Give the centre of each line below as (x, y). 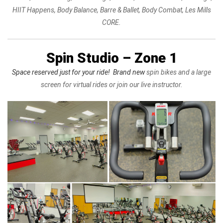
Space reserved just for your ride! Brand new (79, 72)
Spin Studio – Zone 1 (111, 58)
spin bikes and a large (179, 72)
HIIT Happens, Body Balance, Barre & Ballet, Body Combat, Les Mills (111, 10)
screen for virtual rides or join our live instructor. (111, 85)
